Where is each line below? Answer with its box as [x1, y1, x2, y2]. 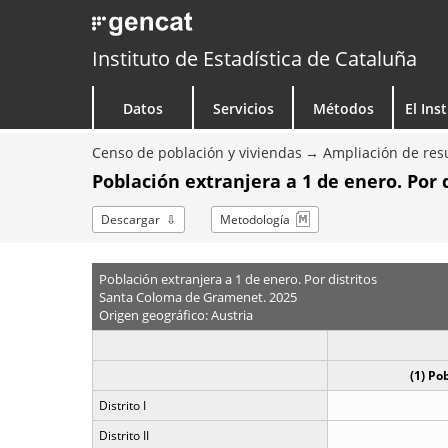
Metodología [220, 211, 290, 228]
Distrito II [99, 427, 149, 444]
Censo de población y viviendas [92, 143, 302, 162]
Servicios [212, 99, 274, 118]
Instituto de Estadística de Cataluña [92, 45, 417, 72]
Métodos [312, 99, 374, 118]
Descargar [101, 211, 160, 228]
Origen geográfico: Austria [98, 305, 253, 324]
